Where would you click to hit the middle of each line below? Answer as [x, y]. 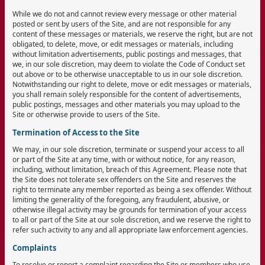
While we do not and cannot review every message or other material [125, 14]
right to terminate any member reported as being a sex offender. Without [132, 189]
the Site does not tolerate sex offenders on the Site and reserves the [124, 179]
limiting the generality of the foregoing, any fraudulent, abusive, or [121, 199]
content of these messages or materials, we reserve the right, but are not [132, 34]
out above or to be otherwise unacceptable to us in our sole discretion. [127, 74]
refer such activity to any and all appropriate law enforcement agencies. [130, 230]
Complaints [34, 248]
